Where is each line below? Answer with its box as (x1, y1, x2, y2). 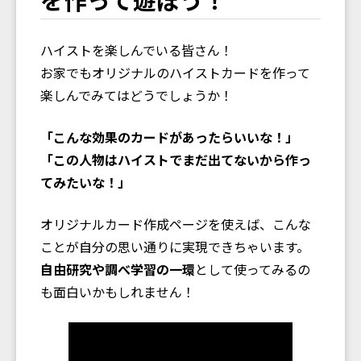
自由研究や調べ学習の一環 (40, 259, 195, 279)
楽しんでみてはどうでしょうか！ (40, 85, 233, 105)
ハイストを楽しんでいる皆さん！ (40, 39, 233, 60)
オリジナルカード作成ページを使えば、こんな (40, 214, 311, 234)
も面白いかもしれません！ (40, 281, 195, 301)
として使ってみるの (195, 259, 310, 279)
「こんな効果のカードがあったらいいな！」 (40, 127, 298, 147)
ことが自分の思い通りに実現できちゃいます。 (40, 236, 309, 256)
